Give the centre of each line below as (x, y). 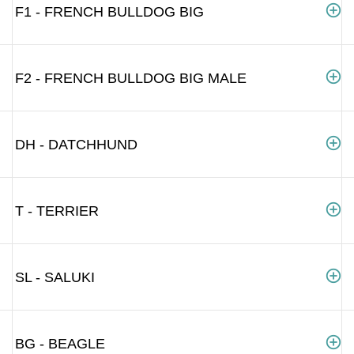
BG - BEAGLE (60, 343)
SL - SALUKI (55, 277)
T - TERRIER (57, 211)
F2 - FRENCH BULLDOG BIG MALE (131, 78)
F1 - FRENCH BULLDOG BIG (109, 11)
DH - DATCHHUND (76, 144)
